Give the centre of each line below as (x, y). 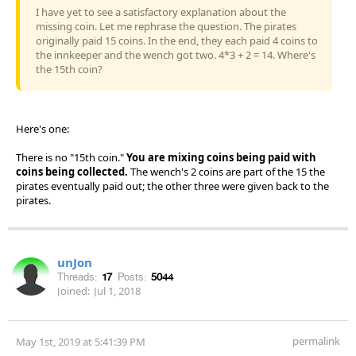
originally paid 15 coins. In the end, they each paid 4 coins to (177, 40)
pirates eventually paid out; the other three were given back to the (172, 186)
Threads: (77, 277)
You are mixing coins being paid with (221, 157)
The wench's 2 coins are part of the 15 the (226, 171)
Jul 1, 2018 (117, 290)
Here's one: (43, 128)
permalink (316, 341)
